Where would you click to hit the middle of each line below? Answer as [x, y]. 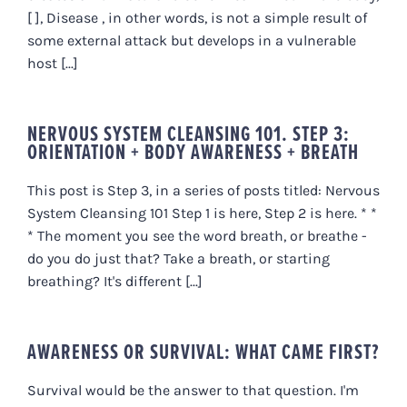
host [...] [53, 63]
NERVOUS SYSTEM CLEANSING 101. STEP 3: [189, 133]
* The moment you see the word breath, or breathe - [197, 235]
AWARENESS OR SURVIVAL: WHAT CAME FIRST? [203, 351]
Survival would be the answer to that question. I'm [193, 390]
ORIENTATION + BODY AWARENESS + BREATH [193, 151]
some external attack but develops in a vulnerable [192, 40]
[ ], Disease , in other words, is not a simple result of [197, 17]
